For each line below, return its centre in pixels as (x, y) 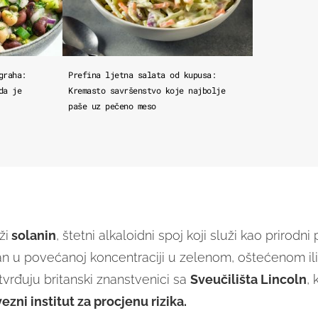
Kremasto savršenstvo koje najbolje (147, 90)
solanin (32, 235)
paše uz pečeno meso (112, 105)
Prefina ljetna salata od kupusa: (142, 74)
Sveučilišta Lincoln (248, 279)
